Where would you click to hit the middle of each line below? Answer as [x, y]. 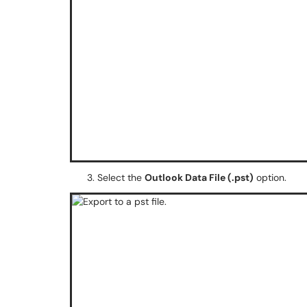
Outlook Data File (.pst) [199, 177]
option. [270, 177]
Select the [121, 177]
